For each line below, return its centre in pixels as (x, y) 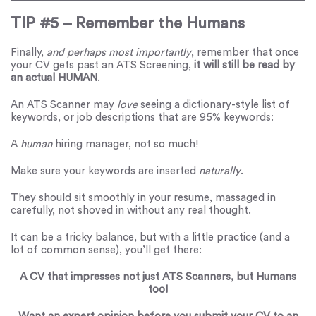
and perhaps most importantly (119, 52)
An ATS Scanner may (64, 104)
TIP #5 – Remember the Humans (128, 24)
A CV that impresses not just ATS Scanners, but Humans (158, 276)
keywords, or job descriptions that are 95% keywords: (142, 117)
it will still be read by (244, 65)
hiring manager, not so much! (125, 144)
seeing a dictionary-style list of (215, 104)
